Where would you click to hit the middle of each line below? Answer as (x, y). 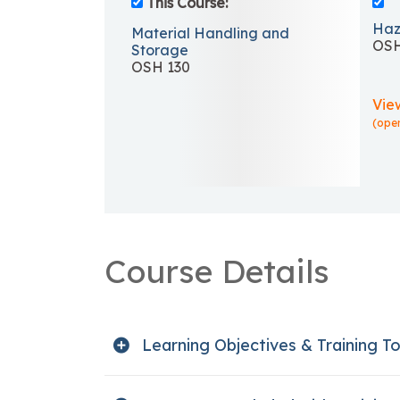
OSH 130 (161, 67)
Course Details (217, 271)
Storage (160, 50)
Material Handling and (210, 33)
